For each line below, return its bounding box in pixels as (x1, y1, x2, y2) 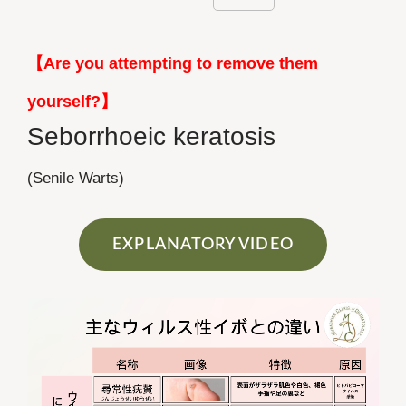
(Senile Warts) (27, 169, 124, 188)
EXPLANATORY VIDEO (112, 237, 294, 254)
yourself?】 (27, 92, 117, 111)
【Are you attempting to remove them (27, 54, 318, 73)
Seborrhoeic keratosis (27, 122, 275, 151)
